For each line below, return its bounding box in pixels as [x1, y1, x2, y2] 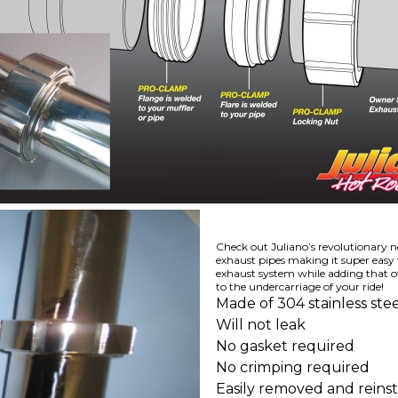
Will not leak [215, 316, 306, 333]
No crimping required [215, 359, 370, 376]
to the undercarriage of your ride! [215, 280, 384, 293]
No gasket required [215, 338, 354, 354]
